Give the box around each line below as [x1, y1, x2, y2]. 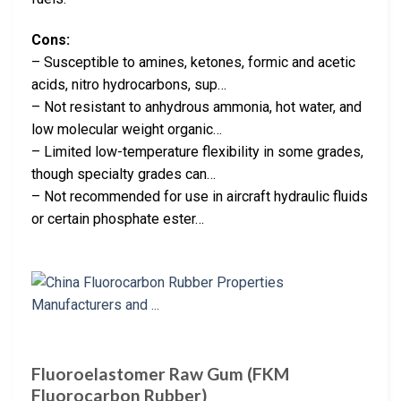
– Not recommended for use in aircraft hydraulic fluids [31, 188, 368, 206]
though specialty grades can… [31, 166, 216, 183]
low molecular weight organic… [31, 121, 222, 139]
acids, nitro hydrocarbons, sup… [31, 76, 226, 94]
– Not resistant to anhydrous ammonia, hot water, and [31, 98, 362, 116]
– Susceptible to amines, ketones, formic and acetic [31, 54, 355, 72]
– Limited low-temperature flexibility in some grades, [31, 143, 363, 161]
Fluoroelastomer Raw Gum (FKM [31, 363, 289, 384]
